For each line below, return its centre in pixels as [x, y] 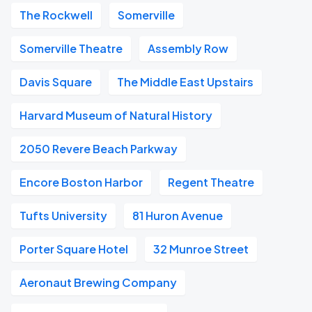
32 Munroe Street [201, 249]
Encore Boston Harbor [81, 182]
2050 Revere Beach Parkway [99, 149]
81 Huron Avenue [178, 216]
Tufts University [63, 216]
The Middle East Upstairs [185, 82]
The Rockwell [56, 15]
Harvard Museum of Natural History [116, 115]
